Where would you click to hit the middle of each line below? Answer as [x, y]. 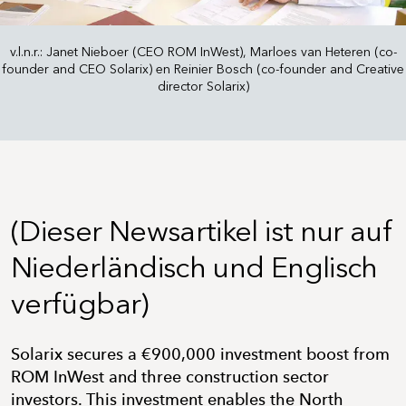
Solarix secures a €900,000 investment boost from [200, 354]
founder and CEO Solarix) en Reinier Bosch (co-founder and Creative [203, 69]
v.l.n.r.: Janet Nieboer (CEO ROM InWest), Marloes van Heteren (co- [203, 52]
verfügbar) [80, 304]
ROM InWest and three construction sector [170, 377]
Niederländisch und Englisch [194, 267]
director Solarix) [203, 87]
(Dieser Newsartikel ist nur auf [202, 231]
